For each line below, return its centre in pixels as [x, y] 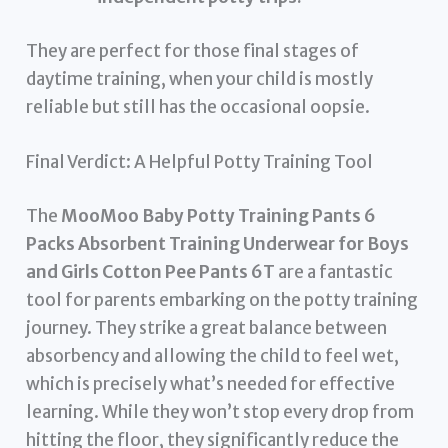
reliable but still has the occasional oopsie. [198, 106]
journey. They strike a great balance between [207, 327]
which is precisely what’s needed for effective [211, 383]
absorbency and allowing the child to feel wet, [213, 355]
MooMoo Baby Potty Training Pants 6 [219, 215]
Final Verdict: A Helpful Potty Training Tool [200, 162]
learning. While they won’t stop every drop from [220, 411]
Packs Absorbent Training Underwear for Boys [218, 243]
